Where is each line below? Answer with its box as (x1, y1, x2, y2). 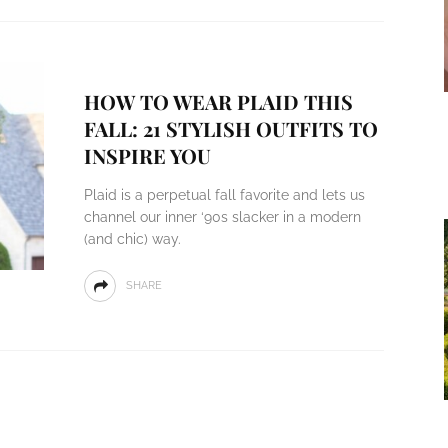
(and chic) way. (83, 231, 181, 247)
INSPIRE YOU (83, 142, 211, 169)
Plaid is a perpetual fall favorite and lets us (83, 187, 365, 203)
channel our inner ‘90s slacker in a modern (83, 209, 361, 225)
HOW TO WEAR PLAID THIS (83, 88, 353, 115)
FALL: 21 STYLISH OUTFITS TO (83, 115, 378, 142)
